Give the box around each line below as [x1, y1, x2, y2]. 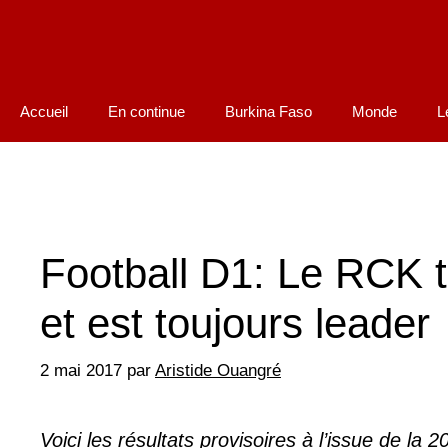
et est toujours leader [40, 300, 430, 348]
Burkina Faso [225, 103, 312, 121]
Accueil [20, 103, 68, 121]
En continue [108, 103, 185, 121]
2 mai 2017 [40, 360, 122, 380]
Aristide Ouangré [155, 360, 281, 380]
